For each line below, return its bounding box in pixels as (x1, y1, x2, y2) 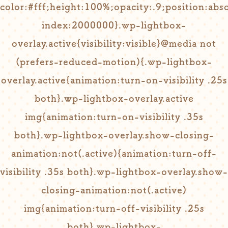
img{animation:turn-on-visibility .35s (24, 112, 204, 121)
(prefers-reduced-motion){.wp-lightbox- (16, 57, 212, 66)
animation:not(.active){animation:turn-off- (11, 149, 217, 158)
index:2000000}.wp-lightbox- (42, 20, 186, 30)
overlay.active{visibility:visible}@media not (12, 39, 216, 48)
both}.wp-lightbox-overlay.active (34, 94, 194, 103)
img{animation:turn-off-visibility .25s (23, 204, 205, 213)
